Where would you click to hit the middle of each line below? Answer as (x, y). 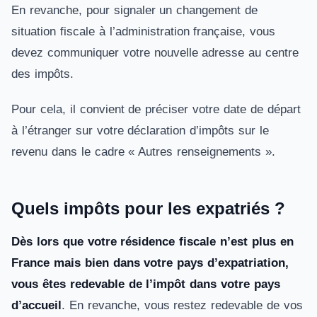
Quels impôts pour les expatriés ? (148, 208)
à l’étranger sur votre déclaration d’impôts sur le (140, 131)
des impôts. (42, 74)
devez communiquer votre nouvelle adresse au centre (155, 53)
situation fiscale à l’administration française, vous (144, 31)
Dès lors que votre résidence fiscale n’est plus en (152, 242)
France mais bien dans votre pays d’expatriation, (150, 263)
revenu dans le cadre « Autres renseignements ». (143, 152)
